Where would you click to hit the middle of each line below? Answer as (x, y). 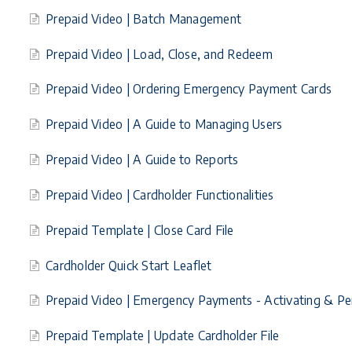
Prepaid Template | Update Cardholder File (163, 335)
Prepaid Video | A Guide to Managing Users (164, 124)
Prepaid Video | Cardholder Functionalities (160, 194)
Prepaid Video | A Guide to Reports (142, 159)
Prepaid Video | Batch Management (144, 18)
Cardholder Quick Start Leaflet (129, 265)
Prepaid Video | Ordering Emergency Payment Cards (189, 89)
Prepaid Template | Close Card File (140, 229)
